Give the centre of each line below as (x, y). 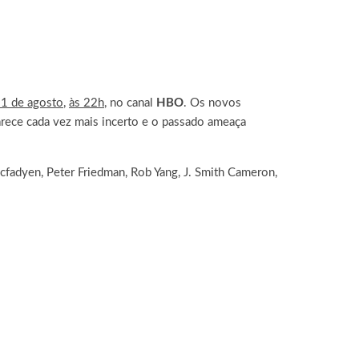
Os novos (214, 103)
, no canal (130, 103)
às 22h (87, 103)
